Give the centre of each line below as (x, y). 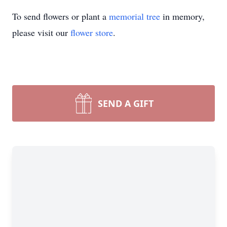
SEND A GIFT (126, 103)
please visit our (41, 32)
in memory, (182, 16)
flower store (92, 32)
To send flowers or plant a (61, 16)
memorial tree (135, 16)
